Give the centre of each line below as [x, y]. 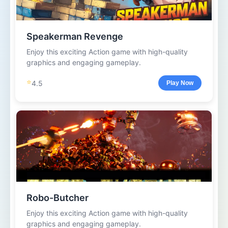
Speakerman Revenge [75, 36]
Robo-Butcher [58, 198]
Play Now [180, 83]
